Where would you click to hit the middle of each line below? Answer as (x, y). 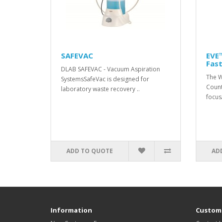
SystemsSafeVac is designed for (105, 79)
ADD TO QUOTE (90, 151)
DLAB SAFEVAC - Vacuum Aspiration (111, 69)
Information (71, 210)
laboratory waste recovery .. (100, 89)
